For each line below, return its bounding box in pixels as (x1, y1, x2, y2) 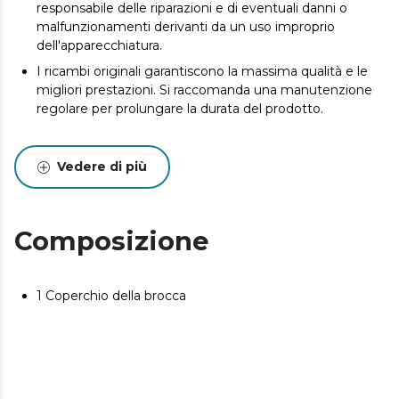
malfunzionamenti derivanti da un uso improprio (37, 19, 335, 35)
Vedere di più (57, 159, 147, 175)
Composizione (14, 225, 209, 256)
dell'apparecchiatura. (37, 37, 162, 53)
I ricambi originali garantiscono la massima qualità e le (37, 63, 368, 79)
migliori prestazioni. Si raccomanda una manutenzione (37, 82, 372, 98)
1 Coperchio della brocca (37, 288, 186, 304)
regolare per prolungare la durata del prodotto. (37, 101, 323, 117)
